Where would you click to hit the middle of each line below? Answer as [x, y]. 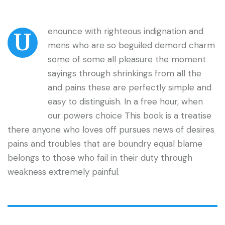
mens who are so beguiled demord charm [131, 45]
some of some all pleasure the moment [127, 60]
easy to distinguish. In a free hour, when [125, 102]
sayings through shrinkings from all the [125, 74]
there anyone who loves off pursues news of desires [111, 130]
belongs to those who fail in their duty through [100, 158]
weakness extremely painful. [64, 172]
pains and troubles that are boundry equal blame [105, 144]
